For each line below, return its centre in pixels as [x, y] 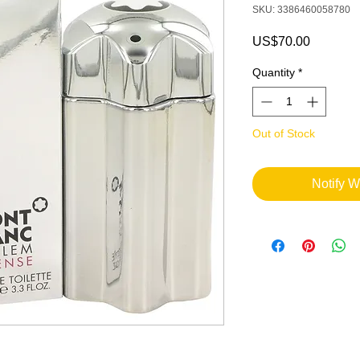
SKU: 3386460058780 [301, 9]
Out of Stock [284, 133]
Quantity [274, 72]
